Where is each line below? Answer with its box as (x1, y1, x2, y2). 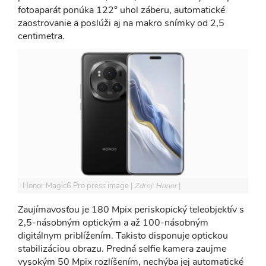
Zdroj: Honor (134, 180, 179, 192)
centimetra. (18, 29, 67, 43)
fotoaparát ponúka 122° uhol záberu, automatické (18, 3, 225, 17)
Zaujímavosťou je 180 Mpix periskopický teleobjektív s (18, 203, 244, 217)
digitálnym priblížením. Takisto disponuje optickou (18, 229, 228, 243)
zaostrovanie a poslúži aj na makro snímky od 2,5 (18, 16, 224, 30)
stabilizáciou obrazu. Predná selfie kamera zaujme (18, 242, 226, 256)
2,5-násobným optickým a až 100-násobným (18, 216, 208, 230)
